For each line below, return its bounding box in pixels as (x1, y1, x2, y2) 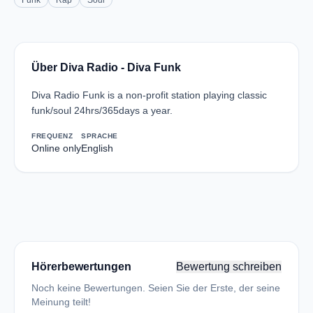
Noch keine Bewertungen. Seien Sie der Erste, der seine (31, 282, 280, 293)
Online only (31, 143, 81, 154)
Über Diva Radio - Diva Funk (31, 61, 181, 73)
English (81, 143, 113, 154)
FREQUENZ (31, 132, 73, 140)
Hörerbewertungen (31, 261, 131, 272)
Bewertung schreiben (176, 261, 282, 272)
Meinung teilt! (31, 296, 91, 307)
